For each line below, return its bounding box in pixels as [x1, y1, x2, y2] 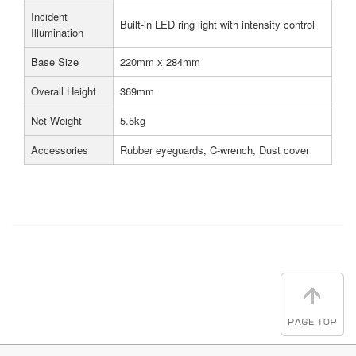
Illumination [31, 25, 83, 40]
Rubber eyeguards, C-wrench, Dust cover [120, 142, 309, 157]
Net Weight [31, 113, 82, 128]
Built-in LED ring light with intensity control [120, 17, 315, 32]
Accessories [31, 142, 88, 157]
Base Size [31, 54, 79, 69]
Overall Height [31, 83, 96, 99]
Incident [31, 9, 68, 24]
